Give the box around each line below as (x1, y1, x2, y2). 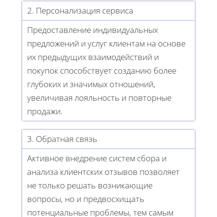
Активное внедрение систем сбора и (27, 153, 167, 164)
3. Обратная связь (27, 133, 97, 145)
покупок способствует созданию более (27, 65, 176, 77)
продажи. (27, 106, 62, 117)
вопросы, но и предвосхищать (27, 193, 144, 205)
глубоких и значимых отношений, (27, 78, 155, 90)
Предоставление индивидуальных (27, 24, 158, 36)
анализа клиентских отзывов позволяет (27, 166, 180, 178)
